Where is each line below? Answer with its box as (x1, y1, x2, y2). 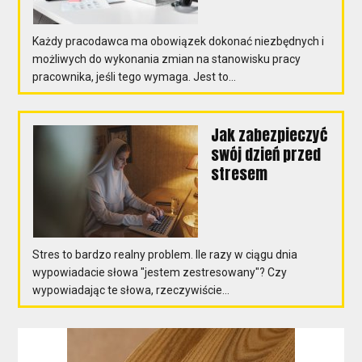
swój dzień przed (211, 142, 322, 166)
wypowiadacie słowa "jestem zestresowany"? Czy (32, 265, 288, 279)
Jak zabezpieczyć (211, 123, 328, 146)
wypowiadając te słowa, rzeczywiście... (32, 283, 230, 297)
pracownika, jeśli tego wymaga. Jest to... (32, 69, 237, 83)
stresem (211, 162, 268, 185)
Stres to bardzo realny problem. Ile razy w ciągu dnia (32, 247, 298, 261)
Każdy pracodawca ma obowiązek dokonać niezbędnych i (32, 34, 325, 48)
